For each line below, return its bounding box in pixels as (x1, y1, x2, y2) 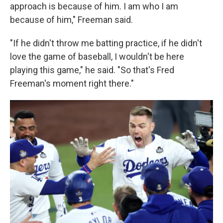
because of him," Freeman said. (10, 14, 133, 25)
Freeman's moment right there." (10, 78, 134, 89)
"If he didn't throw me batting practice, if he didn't (10, 38, 202, 48)
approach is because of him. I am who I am (10, 1, 178, 11)
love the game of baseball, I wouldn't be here (10, 51, 184, 62)
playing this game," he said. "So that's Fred (10, 65, 174, 75)
